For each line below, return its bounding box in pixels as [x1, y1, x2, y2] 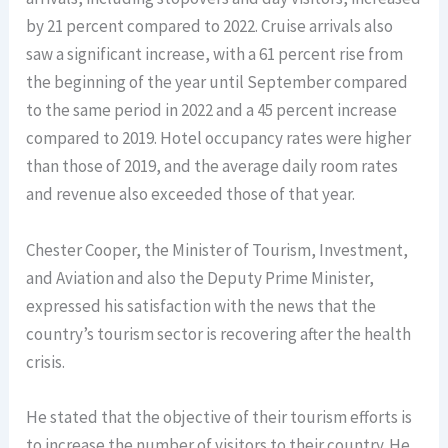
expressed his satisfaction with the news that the [26, 294, 377, 317]
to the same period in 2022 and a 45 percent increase [26, 99, 398, 122]
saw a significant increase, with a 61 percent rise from [26, 43, 404, 66]
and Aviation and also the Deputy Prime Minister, [26, 266, 375, 289]
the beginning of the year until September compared [26, 71, 409, 94]
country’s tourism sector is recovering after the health [26, 322, 412, 345]
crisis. [26, 350, 66, 373]
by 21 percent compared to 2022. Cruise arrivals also [26, 15, 394, 38]
